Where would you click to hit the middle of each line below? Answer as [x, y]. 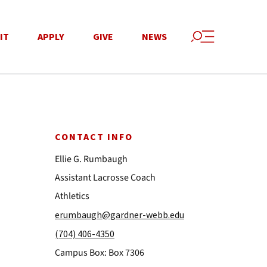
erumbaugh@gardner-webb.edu [119, 215]
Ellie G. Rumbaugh [91, 159]
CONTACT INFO [94, 137]
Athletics [72, 196]
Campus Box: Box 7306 [100, 253]
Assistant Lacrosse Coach [105, 178]
